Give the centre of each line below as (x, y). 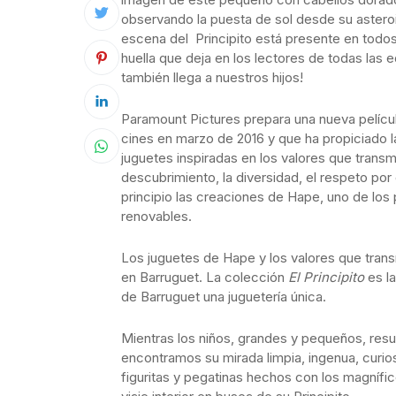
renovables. (156, 216)
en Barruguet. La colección (205, 277)
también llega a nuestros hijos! (212, 77)
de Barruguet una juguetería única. (224, 297)
